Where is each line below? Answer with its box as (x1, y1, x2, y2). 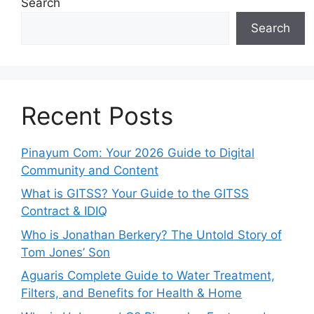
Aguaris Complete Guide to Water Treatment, (21, 268, 275, 283)
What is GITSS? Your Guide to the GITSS (21, 186, 249, 201)
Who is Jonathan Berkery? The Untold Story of (21, 227, 282, 242)
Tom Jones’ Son (21, 245, 110, 259)
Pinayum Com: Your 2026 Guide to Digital (21, 145, 254, 160)
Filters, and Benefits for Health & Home (21, 286, 242, 301)
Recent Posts (21, 100, 173, 130)
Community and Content (21, 163, 158, 177)
